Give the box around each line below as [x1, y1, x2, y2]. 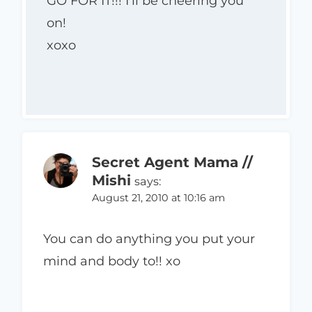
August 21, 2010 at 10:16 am [92, 191, 225, 204]
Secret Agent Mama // [92, 153, 253, 171]
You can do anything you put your [43, 231, 255, 247]
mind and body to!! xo [43, 253, 180, 270]
